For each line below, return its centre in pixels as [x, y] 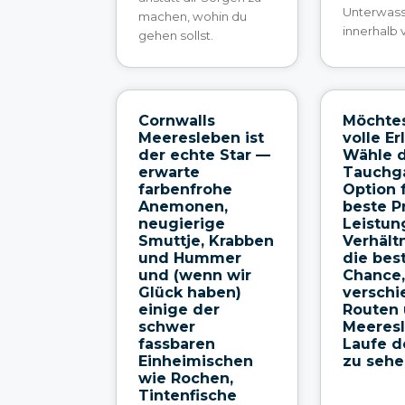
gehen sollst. [176, 35]
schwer [167, 326]
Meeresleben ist [201, 137]
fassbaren [177, 344]
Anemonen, [183, 206]
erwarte [169, 172]
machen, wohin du [193, 16]
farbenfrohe [185, 189]
